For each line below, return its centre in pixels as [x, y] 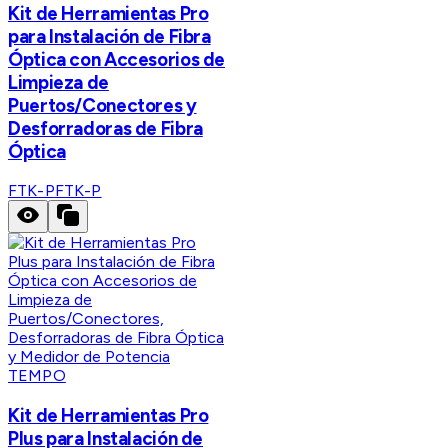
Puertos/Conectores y [102, 105]
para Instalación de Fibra [109, 36]
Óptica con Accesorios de [117, 59]
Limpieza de [58, 82]
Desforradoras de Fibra [105, 128]
